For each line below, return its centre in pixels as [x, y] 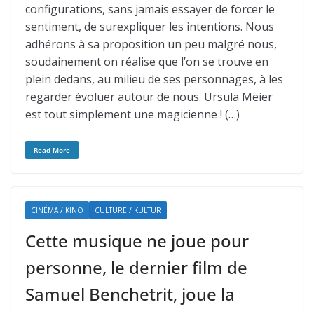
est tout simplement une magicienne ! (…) [132, 114]
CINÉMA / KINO [57, 210]
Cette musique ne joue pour [137, 241]
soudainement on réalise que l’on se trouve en [147, 62]
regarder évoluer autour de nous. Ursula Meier [149, 97]
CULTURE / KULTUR [128, 210]
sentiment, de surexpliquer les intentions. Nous [150, 27]
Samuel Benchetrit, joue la [130, 294]
